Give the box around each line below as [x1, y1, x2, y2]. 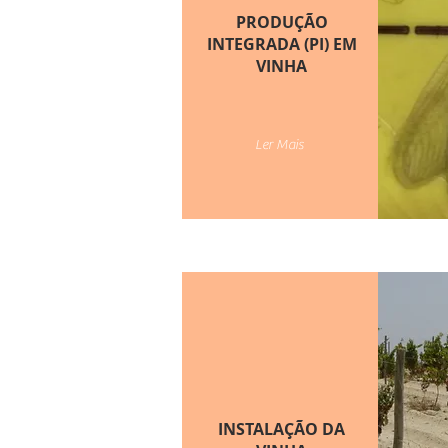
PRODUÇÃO [235, 11, 328, 33]
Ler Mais [254, 137, 304, 153]
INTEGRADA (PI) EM [206, 33, 357, 55]
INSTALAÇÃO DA [218, 418, 346, 440]
